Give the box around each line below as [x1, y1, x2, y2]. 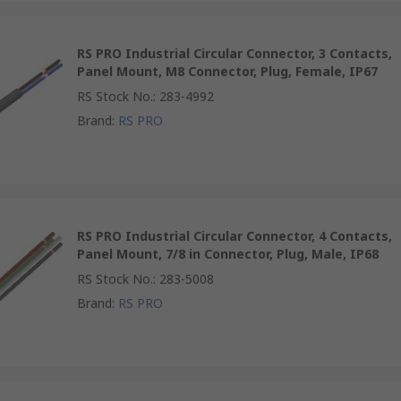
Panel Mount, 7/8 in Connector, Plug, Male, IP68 [77, 245, 379, 262]
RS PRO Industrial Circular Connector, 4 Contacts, [77, 227, 392, 244]
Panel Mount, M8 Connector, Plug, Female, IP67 [77, 63, 378, 80]
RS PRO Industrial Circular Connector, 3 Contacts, [77, 45, 392, 62]
